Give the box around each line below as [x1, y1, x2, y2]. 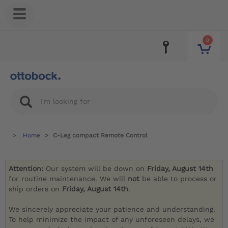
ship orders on [9, 185, 63, 193]
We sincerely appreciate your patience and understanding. [9, 205, 216, 214]
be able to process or [142, 175, 217, 183]
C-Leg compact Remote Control [53, 132, 148, 139]
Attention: [9, 164, 46, 173]
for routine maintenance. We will [9, 175, 128, 183]
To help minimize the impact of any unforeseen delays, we [9, 215, 215, 224]
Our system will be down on [46, 164, 148, 173]
